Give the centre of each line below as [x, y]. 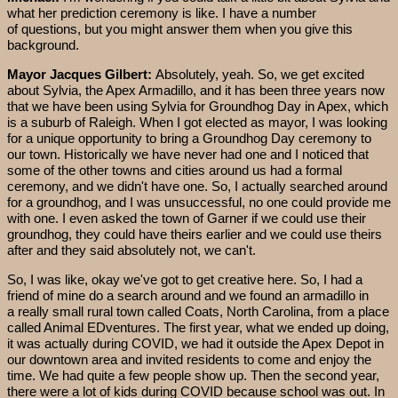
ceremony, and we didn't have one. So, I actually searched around [197, 187]
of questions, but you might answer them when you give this [180, 28]
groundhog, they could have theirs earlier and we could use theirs [195, 235]
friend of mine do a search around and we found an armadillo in [188, 296]
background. [43, 44]
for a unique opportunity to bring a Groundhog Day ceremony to [189, 139]
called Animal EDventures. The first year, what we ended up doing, [198, 328]
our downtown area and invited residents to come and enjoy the [189, 360]
